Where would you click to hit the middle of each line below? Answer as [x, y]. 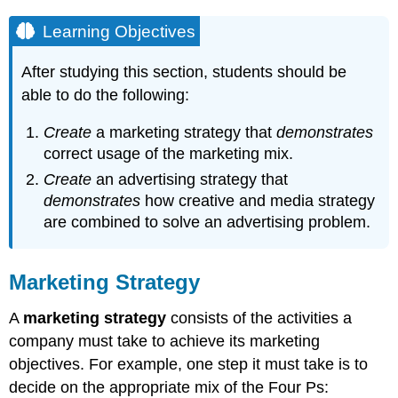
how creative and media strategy [258, 200]
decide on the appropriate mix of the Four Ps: [169, 387]
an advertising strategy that [190, 179]
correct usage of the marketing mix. [169, 154]
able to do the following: [106, 95]
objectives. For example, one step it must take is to [189, 364]
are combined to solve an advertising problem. [207, 222]
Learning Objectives [119, 31]
